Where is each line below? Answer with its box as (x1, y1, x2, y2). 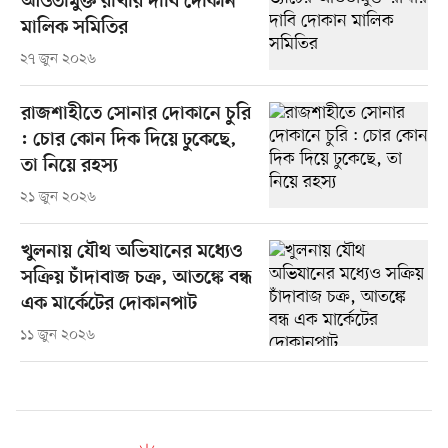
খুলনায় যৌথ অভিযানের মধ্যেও (20, 240, 242, 264)
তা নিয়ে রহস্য (20, 154, 118, 178)
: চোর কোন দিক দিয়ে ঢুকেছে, (20, 128, 237, 152)
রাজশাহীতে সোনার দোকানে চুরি (20, 102, 251, 126)
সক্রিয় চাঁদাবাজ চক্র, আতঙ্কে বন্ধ (20, 266, 252, 290)
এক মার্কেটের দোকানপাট (20, 292, 197, 316)
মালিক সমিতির (20, 16, 128, 40)
